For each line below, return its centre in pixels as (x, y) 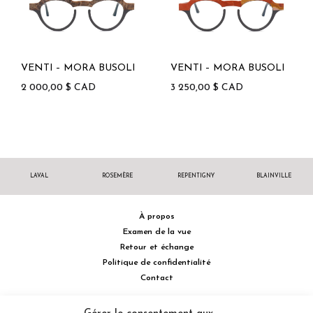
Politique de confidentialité (156, 262)
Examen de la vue (156, 232)
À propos (156, 216)
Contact (156, 278)
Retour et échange (156, 247)
